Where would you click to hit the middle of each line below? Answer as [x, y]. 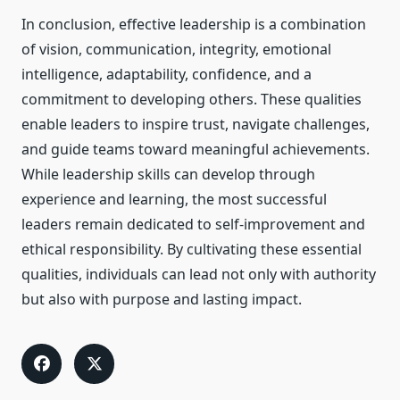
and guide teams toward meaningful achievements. [196, 150]
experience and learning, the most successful [174, 200]
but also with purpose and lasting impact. [162, 300]
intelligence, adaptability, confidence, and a [167, 75]
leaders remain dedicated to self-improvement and [193, 225]
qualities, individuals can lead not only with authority [199, 275]
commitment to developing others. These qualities [192, 100]
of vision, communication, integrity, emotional [176, 50]
